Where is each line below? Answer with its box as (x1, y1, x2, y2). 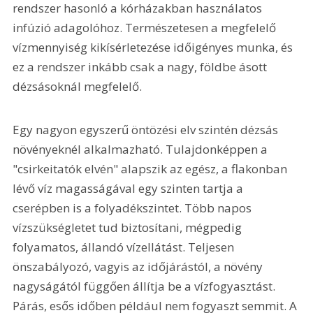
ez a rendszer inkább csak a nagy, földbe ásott (13, 58, 270, 75)
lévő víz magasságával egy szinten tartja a (13, 180, 247, 196)
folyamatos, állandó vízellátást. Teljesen (13, 238, 238, 255)
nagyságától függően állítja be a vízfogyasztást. (13, 277, 279, 294)
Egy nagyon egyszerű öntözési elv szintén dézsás (13, 121, 282, 138)
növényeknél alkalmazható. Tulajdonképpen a (13, 140, 271, 157)
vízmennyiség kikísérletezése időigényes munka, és (13, 38, 296, 55)
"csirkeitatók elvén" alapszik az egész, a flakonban (13, 160, 291, 177)
